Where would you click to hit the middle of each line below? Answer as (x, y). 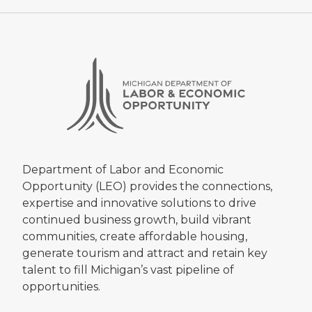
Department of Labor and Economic (123, 170)
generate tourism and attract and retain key (145, 253)
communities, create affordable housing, (135, 237)
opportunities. (61, 287)
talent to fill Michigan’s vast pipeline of (128, 270)
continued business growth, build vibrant (137, 220)
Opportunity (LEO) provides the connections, (147, 187)
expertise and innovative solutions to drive (139, 203)
